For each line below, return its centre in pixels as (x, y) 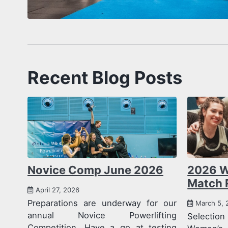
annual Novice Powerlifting (102, 215)
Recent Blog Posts (107, 77)
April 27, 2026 (58, 190)
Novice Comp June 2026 (95, 170)
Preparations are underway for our (102, 203)
